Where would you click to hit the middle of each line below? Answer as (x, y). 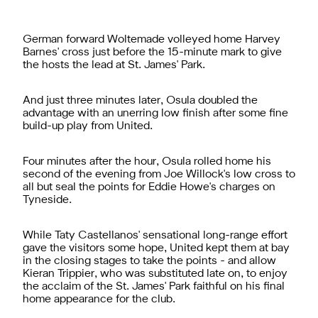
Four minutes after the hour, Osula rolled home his (147, 161)
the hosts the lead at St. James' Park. (114, 65)
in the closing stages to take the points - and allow (149, 261)
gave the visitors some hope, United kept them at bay (156, 248)
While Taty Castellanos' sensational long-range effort (155, 235)
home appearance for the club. (99, 299)
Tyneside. (47, 200)
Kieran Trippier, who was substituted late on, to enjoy (155, 274)
